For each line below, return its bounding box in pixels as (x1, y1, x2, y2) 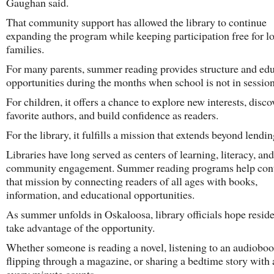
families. (6, 42, 44, 56)
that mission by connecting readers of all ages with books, (6, 174, 257, 188)
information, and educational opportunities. (6, 187, 194, 202)
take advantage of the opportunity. (6, 220, 155, 235)
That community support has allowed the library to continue (6, 15, 267, 29)
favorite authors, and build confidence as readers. (6, 108, 218, 122)
